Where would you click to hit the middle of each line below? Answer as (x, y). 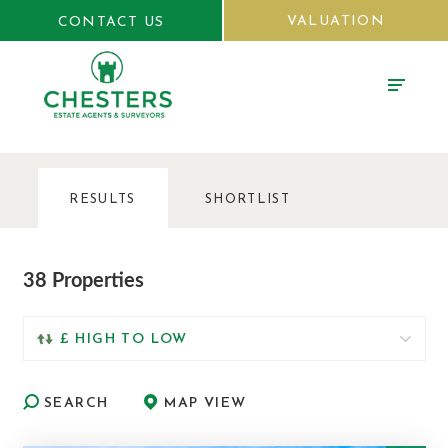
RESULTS (102, 199)
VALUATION (336, 21)
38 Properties (83, 281)
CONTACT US (111, 22)
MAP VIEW (205, 403)
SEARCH (76, 403)
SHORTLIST (247, 199)
